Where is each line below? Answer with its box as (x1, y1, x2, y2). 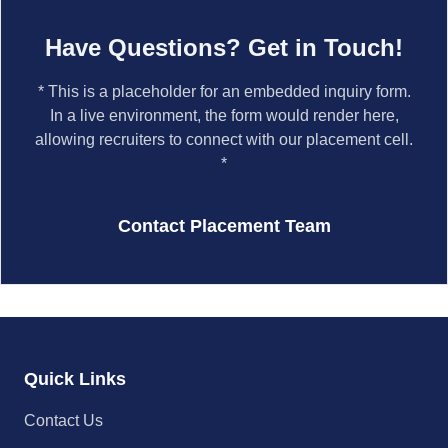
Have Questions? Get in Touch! (45, 34, 403, 61)
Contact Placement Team (117, 216, 331, 236)
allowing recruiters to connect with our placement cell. (35, 131, 413, 148)
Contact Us (24, 412, 103, 429)
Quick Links (24, 369, 126, 389)
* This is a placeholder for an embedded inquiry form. (37, 83, 411, 100)
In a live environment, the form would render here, (49, 107, 399, 124)
